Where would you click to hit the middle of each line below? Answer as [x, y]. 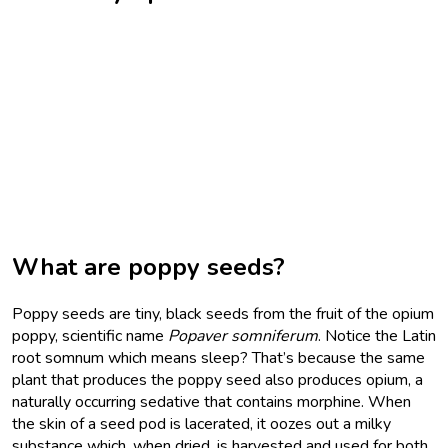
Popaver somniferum [243, 335]
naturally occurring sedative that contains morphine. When [211, 401]
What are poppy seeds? [148, 266]
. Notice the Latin [377, 335]
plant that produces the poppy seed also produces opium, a [217, 379]
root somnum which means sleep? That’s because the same [218, 357]
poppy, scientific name [90, 335]
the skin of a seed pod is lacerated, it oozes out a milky [201, 423]
